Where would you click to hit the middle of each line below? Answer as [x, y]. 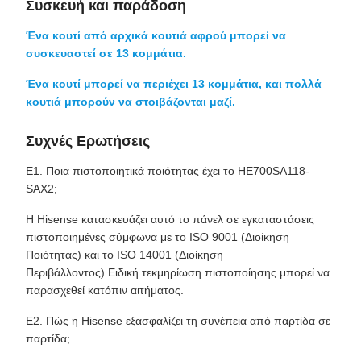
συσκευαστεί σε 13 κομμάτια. [106, 53]
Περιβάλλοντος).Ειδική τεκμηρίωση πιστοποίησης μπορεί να [178, 272]
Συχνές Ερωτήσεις [88, 141]
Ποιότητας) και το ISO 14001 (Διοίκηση [124, 255]
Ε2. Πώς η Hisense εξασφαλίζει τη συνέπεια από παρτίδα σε [178, 321]
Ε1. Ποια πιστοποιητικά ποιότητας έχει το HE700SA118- [168, 171]
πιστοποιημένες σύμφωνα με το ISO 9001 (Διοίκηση [158, 237]
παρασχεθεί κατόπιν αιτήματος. [105, 290]
